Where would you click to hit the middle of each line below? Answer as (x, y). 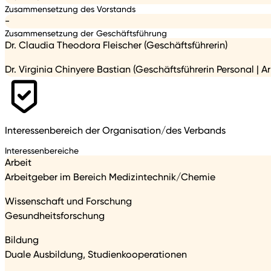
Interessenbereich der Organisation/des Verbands (115, 130)
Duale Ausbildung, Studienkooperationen (96, 255)
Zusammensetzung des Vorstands (70, 8)
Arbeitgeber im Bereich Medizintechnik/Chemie (110, 177)
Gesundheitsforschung (55, 216)
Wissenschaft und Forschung (68, 201)
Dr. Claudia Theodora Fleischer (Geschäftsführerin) (116, 45)
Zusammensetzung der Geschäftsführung (86, 33)
